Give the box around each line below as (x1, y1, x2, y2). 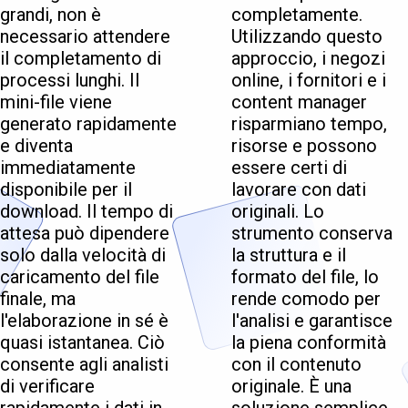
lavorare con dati (231, 178, 366, 201)
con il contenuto (231, 353, 362, 376)
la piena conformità (231, 331, 386, 354)
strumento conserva (231, 222, 393, 245)
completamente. (231, 4, 362, 26)
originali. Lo (231, 200, 324, 223)
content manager (231, 91, 367, 114)
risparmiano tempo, (231, 113, 387, 136)
